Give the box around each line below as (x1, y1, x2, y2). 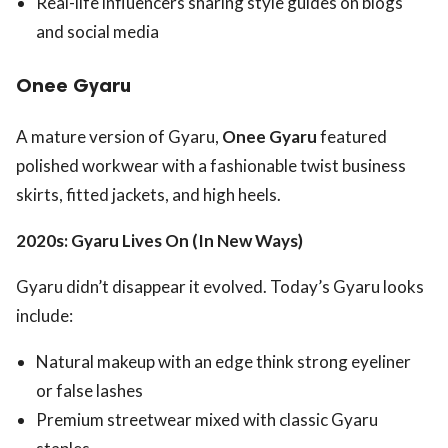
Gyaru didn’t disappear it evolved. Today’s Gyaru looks (16, 275, 424, 297)
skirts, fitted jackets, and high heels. (16, 183, 281, 205)
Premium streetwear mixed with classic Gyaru (36, 408, 378, 430)
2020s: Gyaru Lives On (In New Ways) (16, 229, 303, 251)
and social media (36, 20, 159, 42)
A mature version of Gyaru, (16, 125, 222, 147)
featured (317, 125, 387, 147)
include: (16, 304, 73, 326)
